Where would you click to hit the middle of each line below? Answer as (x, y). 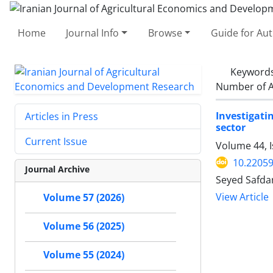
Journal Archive (57, 169)
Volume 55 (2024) (84, 255)
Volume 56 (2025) (84, 226)
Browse (165, 33)
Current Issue (56, 141)
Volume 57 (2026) (84, 197)
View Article (242, 197)
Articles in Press (62, 116)
